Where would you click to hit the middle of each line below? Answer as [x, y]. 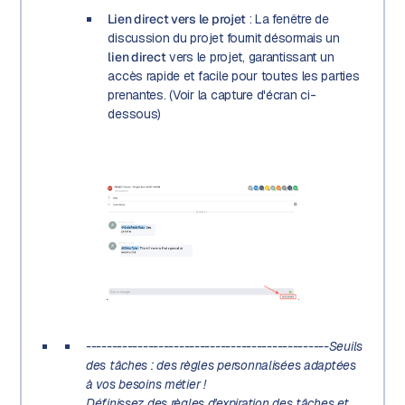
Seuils [346, 346]
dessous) [135, 114]
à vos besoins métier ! [146, 384]
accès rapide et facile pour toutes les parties [234, 76]
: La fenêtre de [287, 19]
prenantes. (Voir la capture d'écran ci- [212, 95]
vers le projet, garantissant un [250, 57]
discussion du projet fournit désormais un [224, 38]
